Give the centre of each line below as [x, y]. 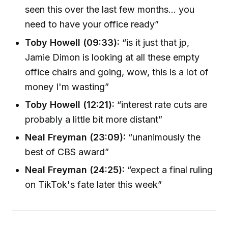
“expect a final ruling [169, 170]
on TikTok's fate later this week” [94, 185]
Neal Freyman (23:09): [76, 137]
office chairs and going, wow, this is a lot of [117, 72]
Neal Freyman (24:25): [75, 170]
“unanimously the [163, 137]
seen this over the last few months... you [110, 10]
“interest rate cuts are [161, 104]
